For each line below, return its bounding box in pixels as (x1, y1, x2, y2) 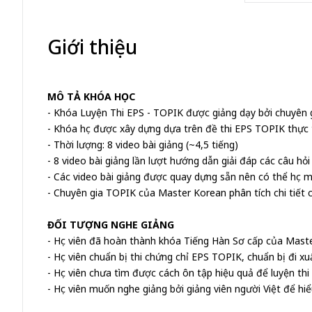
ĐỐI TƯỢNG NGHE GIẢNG (47, 218, 174, 231)
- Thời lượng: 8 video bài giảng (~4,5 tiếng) (47, 138, 238, 151)
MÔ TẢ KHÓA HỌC (47, 90, 135, 103)
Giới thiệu (47, 33, 137, 60)
